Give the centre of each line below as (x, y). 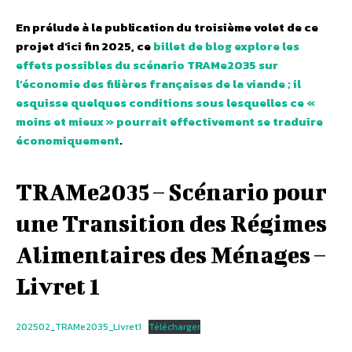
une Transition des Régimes (171, 223)
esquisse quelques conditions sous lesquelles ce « (165, 102)
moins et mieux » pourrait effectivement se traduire (169, 121)
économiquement (68, 140)
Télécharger (174, 326)
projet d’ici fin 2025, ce (84, 46)
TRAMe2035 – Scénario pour (171, 191)
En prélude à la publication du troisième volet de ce (167, 27)
